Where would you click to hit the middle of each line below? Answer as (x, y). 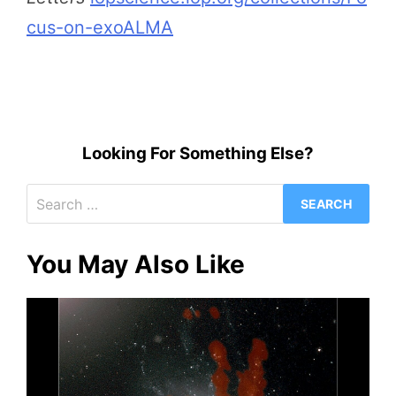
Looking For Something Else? (198, 154)
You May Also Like (136, 265)
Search (226, 198)
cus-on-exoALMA (100, 28)
